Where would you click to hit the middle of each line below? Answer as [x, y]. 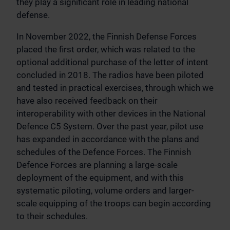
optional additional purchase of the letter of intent [112, 62]
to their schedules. [52, 216]
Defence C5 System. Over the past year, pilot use [110, 127]
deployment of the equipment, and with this [100, 178]
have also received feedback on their [87, 101]
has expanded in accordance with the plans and [108, 139]
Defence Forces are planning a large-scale [97, 165]
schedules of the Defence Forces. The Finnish [104, 152]
